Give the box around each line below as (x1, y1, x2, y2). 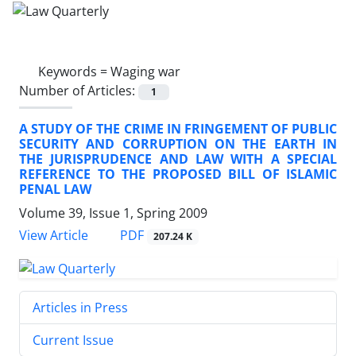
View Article (19, 226, 88, 244)
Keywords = (38, 62, 110, 80)
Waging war (110, 62, 180, 80)
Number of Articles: (19, 81, 138, 99)
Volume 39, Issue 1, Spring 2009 (19, 203, 207, 222)
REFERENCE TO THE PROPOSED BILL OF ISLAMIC (19, 164, 337, 183)
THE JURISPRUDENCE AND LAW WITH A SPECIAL (19, 149, 337, 168)
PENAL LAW (19, 180, 91, 198)
